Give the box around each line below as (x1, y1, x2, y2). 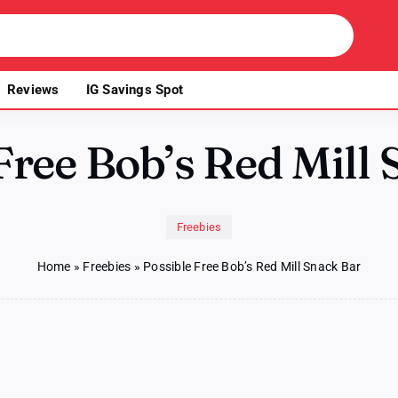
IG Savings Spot (85, 82, 183, 98)
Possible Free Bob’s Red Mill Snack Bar (143, 259, 362, 274)
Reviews (7, 82, 60, 98)
